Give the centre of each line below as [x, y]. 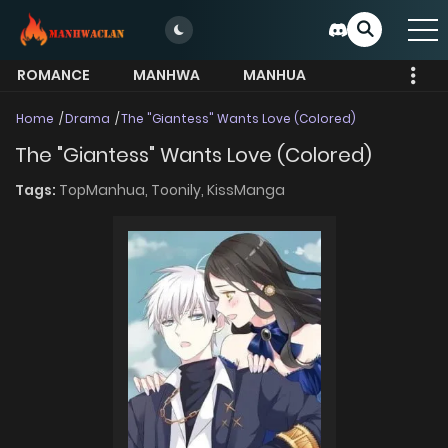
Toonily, [179, 190]
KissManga [246, 190]
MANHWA [166, 75]
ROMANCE [53, 75]
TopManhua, [105, 190]
